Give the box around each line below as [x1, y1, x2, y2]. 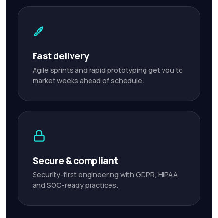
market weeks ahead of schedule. [33, 76, 144, 85]
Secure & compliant [33, 154, 118, 167]
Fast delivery [33, 50, 89, 62]
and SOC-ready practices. [33, 181, 118, 190]
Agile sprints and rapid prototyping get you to [33, 65, 183, 74]
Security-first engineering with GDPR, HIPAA [33, 170, 178, 179]
